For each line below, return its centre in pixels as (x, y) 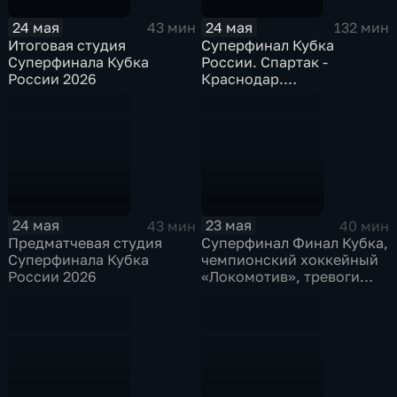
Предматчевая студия (86, 243)
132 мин (361, 28)
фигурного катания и (276, 294)
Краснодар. (243, 78)
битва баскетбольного (280, 311)
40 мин (364, 226)
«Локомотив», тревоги (281, 277)
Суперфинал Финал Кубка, (295, 243)
